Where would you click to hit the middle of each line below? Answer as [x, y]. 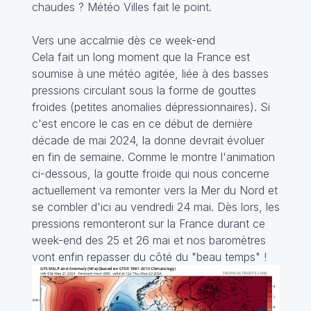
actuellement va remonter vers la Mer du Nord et [154, 190]
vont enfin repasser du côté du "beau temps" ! [149, 257]
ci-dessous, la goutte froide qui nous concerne [150, 173]
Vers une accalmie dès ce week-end [123, 40]
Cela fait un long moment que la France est [141, 57]
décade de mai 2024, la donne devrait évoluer [148, 140]
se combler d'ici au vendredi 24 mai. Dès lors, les [155, 207]
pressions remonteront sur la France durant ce [148, 223]
